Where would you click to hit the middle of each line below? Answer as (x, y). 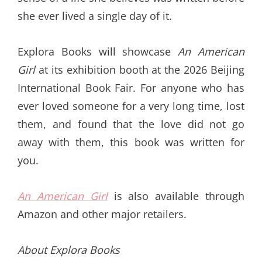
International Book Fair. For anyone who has (131, 88)
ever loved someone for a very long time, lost (131, 106)
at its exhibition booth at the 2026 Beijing (140, 70)
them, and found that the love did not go (131, 124)
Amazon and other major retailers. (102, 214)
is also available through (176, 196)
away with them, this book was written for (131, 142)
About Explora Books (70, 250)
